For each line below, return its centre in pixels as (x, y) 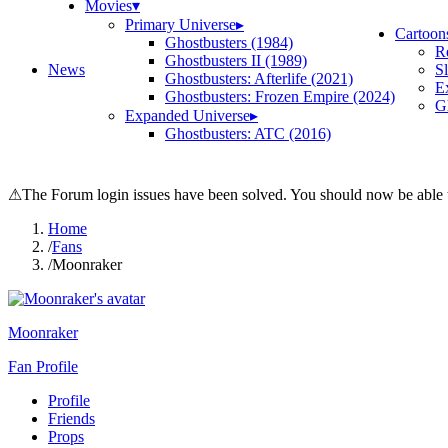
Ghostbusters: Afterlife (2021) (259, 78)
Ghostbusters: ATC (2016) (248, 133)
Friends (71, 418)
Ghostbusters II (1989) (236, 60)
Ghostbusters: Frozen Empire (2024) (280, 96)
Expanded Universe (187, 115)
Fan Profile (43, 366)
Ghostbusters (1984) (229, 42)
